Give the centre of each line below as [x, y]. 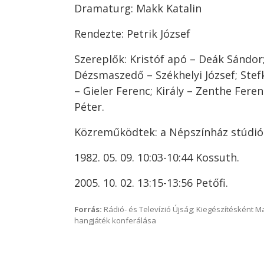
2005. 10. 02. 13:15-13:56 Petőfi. [151, 183]
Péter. [89, 107]
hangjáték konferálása [115, 220]
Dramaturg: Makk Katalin [138, 8]
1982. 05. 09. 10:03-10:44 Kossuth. [157, 157]
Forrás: [88, 209]
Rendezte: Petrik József [132, 34]
